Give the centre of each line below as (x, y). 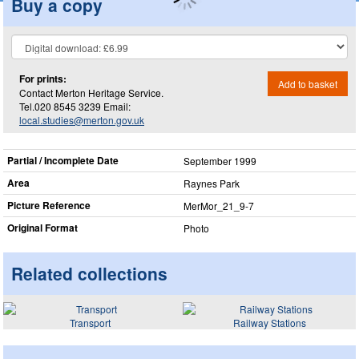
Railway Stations (269, 322)
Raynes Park (212, 183)
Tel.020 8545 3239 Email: (75, 106)
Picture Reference (49, 205)
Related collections (89, 273)
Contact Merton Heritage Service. (91, 92)
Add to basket (308, 83)
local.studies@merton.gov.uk (82, 119)
